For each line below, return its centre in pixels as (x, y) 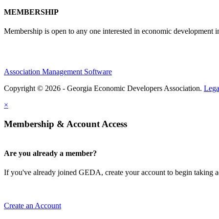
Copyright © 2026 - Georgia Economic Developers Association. (104, 88)
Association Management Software (58, 72)
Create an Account (33, 206)
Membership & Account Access (66, 124)
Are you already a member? (50, 153)
